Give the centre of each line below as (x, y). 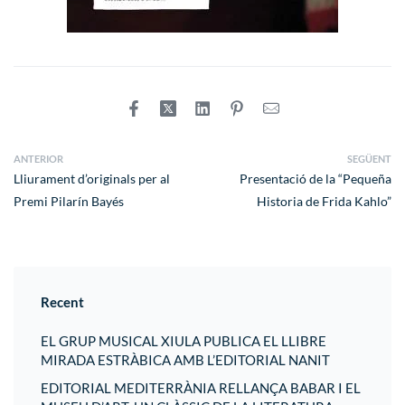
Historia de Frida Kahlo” (324, 202)
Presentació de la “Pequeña (316, 179)
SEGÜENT (369, 159)
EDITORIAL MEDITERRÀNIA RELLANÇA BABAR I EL (201, 388)
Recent (62, 302)
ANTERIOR (38, 159)
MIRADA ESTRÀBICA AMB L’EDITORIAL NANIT (185, 359)
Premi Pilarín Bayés (69, 202)
